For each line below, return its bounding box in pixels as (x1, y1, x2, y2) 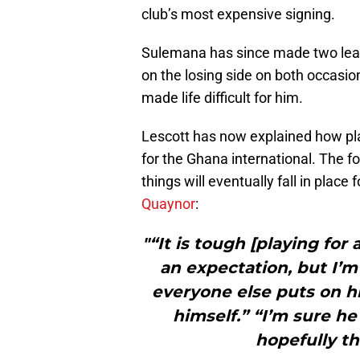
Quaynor (141, 195, 195, 213)
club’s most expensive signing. (141, 6, 335, 23)
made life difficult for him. (141, 89, 303, 107)
